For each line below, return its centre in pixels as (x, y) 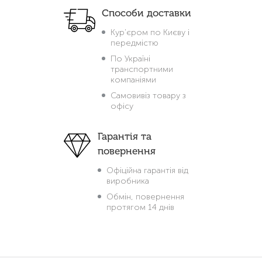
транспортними (142, 69)
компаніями (133, 80)
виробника (128, 181)
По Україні (130, 58)
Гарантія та (125, 136)
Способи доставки (146, 13)
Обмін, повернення (145, 196)
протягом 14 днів (140, 207)
